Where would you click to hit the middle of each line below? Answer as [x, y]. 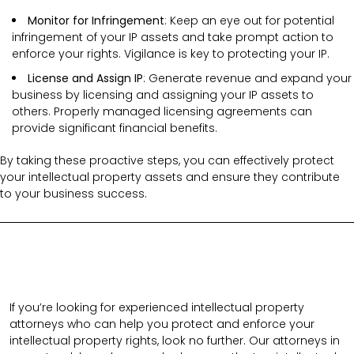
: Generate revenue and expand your [247, 79]
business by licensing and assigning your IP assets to [163, 95]
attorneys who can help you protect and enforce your [162, 324]
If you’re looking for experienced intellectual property [157, 308]
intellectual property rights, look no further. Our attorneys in [175, 341]
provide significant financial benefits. [115, 128]
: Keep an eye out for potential [249, 21]
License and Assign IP [85, 79]
